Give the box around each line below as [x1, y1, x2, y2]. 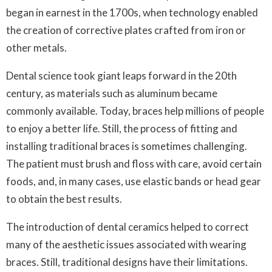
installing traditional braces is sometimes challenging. [6, 140, 247, 152]
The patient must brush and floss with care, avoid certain [6, 157, 262, 170]
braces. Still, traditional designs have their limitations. [6, 256, 248, 268]
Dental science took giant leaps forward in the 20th [6, 69, 237, 82]
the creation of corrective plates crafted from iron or [6, 24, 246, 36]
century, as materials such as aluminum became [6, 87, 217, 100]
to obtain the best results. [6, 192, 122, 205]
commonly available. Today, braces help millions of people [6, 104, 264, 117]
